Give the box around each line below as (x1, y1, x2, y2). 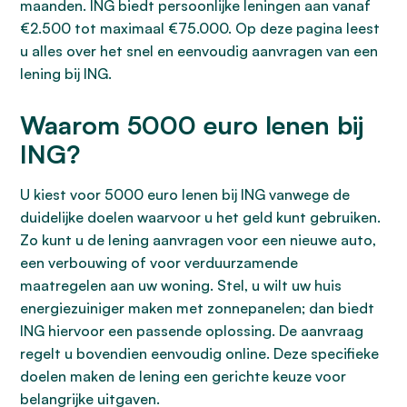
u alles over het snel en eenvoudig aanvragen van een (20, 42, 378, 60)
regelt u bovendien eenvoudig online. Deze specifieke (20, 344, 379, 362)
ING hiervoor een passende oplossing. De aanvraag (20, 322, 363, 340)
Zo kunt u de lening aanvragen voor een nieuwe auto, (20, 231, 376, 249)
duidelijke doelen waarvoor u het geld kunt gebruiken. (20, 208, 381, 226)
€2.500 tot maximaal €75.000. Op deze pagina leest (20, 19, 380, 37)
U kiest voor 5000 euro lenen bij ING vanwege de (20, 185, 350, 203)
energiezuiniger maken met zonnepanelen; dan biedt (20, 299, 374, 317)
